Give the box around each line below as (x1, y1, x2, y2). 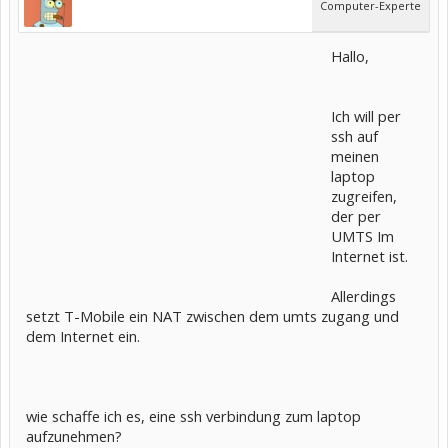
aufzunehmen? (26, 426, 122, 446)
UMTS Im (331, 226, 394, 246)
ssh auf (331, 126, 378, 146)
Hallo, (331, 46, 369, 66)
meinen (331, 146, 379, 166)
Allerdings (331, 286, 396, 306)
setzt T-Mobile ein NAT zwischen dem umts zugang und (26, 306, 399, 326)
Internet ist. (331, 246, 408, 266)
